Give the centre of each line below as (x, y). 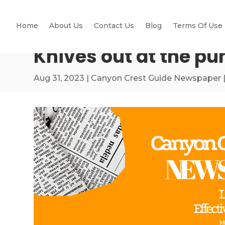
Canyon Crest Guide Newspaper (156, 78)
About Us (66, 25)
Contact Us (114, 25)
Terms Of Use (198, 25)
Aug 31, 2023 (59, 78)
